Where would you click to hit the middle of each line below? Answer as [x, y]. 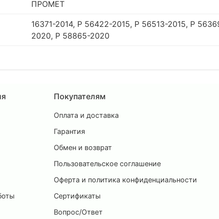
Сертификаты [77, 196]
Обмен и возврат [83, 147]
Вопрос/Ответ [78, 212]
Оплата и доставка [86, 115]
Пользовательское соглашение [107, 163]
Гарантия [69, 131]
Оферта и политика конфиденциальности [125, 179]
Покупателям [80, 96]
